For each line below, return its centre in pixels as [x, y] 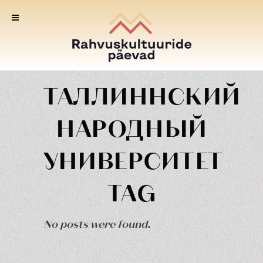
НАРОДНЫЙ [131, 128]
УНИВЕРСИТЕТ [133, 160]
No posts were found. [97, 224]
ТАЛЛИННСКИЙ [142, 95]
